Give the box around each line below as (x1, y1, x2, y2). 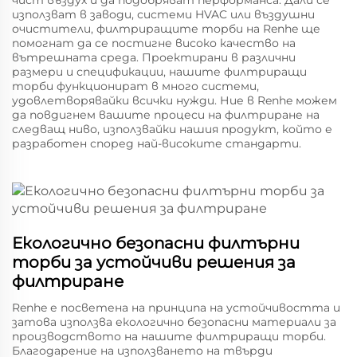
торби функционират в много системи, (12, 79, 259, 93)
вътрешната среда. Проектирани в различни (12, 50, 296, 65)
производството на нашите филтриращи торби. (12, 329, 326, 343)
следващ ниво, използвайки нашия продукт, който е (12, 122, 332, 136)
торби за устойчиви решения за (12, 253, 296, 272)
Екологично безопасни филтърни (12, 233, 300, 253)
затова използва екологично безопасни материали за (12, 315, 336, 329)
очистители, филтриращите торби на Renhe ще (12, 22, 320, 36)
